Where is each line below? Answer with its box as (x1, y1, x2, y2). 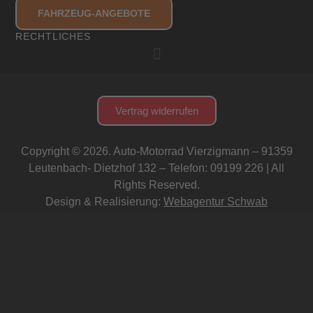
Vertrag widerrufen (115, 104, 198, 117)
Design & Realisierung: (45, 195, 163, 208)
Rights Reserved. (113, 178, 200, 191)
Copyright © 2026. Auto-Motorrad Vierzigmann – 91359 (20, 145, 293, 157)
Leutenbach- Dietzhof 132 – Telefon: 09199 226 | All (29, 161, 284, 174)
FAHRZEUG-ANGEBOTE (38, 7, 151, 19)
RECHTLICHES (15, 30, 91, 42)
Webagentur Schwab (163, 195, 268, 208)
